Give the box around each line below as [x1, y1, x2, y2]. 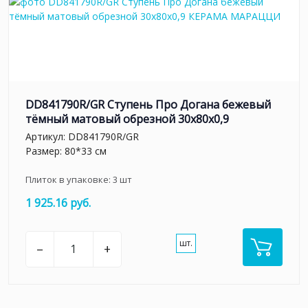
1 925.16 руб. [25, 195, 91, 210]
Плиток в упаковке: [25, 173, 113, 186]
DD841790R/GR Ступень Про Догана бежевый [25, 97, 271, 113]
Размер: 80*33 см [25, 144, 107, 157]
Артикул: [25, 129, 68, 143]
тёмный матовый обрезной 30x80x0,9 [25, 111, 229, 127]
